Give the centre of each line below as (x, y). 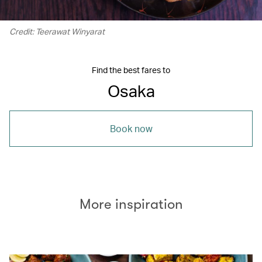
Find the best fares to (131, 70)
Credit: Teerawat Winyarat (57, 31)
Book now (131, 128)
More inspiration (131, 204)
